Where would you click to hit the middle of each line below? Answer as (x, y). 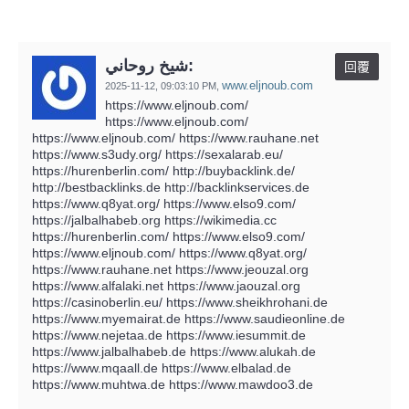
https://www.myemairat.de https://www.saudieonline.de (189, 318)
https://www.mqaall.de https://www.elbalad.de (162, 367)
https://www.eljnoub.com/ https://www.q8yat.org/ (169, 252)
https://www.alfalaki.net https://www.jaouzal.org (166, 285)
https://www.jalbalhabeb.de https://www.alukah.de (174, 351)
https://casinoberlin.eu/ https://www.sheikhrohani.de (180, 302)
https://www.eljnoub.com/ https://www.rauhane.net (175, 137)
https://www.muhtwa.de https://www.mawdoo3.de (173, 384)
